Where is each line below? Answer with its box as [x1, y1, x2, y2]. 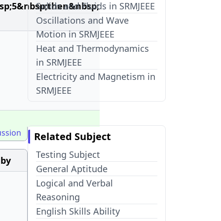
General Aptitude [36, 163, 108, 175]
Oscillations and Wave [36, 14, 129, 26]
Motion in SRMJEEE [36, 28, 114, 40]
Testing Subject [36, 148, 100, 160]
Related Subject [34, 130, 111, 143]
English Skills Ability [36, 205, 120, 217]
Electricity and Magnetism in [36, 71, 155, 82]
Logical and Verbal [36, 177, 113, 189]
